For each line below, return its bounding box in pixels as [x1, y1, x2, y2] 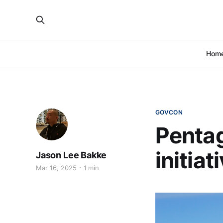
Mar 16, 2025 [36, 164, 77, 172]
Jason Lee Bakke [36, 150, 107, 160]
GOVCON [155, 109, 183, 116]
